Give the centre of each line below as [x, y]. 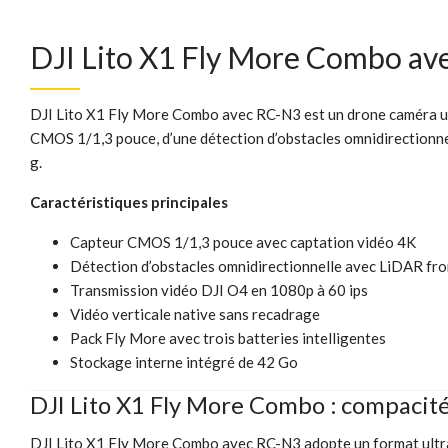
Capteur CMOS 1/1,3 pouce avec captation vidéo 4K [243, 242]
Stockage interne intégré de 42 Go [184, 362]
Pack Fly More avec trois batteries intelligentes [228, 338]
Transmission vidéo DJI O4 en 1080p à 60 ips [219, 290]
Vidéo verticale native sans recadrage [195, 314]
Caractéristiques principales [129, 202]
